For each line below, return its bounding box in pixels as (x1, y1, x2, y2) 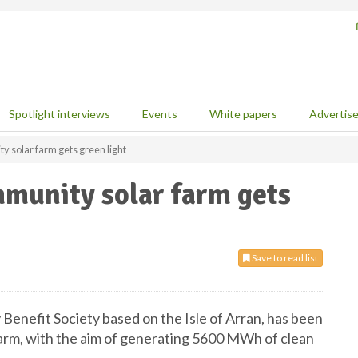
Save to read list (250, 252, 318, 264)
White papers (209, 107, 277, 121)
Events (142, 107, 177, 121)
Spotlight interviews (9, 107, 110, 121)
